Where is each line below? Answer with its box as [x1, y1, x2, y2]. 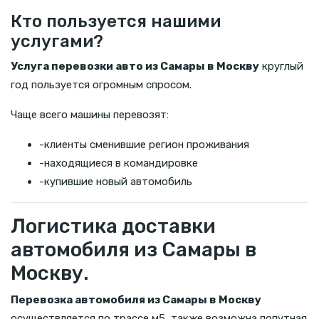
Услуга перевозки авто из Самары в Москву [11, 59, 259, 73]
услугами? [11, 31, 103, 51]
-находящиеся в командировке [39, 156, 198, 169]
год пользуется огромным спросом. [11, 78, 192, 91]
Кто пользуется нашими [11, 11, 221, 31]
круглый [259, 59, 303, 73]
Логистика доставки [11, 214, 216, 238]
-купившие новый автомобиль [39, 174, 192, 188]
